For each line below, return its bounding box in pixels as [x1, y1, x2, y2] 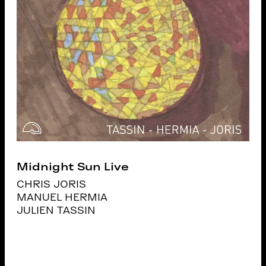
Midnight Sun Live [17, 161, 129, 172]
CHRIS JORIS [17, 179, 87, 189]
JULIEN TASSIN [17, 205, 96, 216]
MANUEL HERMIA [17, 192, 108, 202]
